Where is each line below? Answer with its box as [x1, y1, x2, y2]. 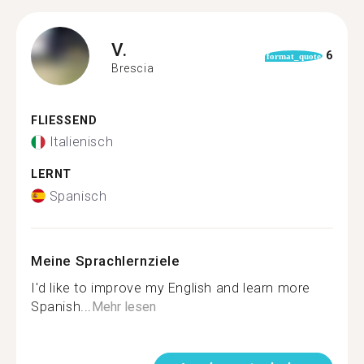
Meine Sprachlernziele [31, 252, 180, 269]
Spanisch [49, 188, 107, 204]
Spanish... [31, 298, 92, 314]
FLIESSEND [31, 113, 89, 128]
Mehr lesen [92, 298, 156, 314]
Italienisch [49, 134, 114, 149]
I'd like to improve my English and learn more [31, 279, 311, 296]
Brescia [111, 62, 154, 75]
